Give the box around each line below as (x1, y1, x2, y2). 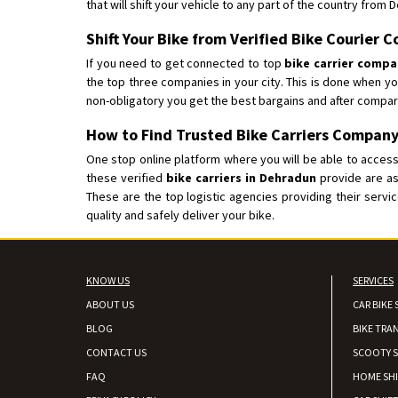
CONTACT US (86, 346, 147, 359)
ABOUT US (86, 298, 134, 311)
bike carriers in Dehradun (165, 170, 320, 186)
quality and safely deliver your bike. (86, 207, 275, 223)
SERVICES (353, 274, 394, 287)
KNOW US (86, 274, 130, 287)
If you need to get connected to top (86, 55, 285, 71)
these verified (86, 170, 166, 186)
